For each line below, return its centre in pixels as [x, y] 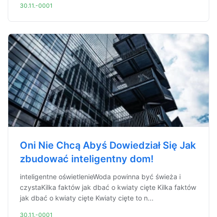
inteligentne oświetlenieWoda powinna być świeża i [100, 177]
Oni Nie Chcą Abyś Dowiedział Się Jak [108, 145]
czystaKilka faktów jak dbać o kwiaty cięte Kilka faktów [108, 187]
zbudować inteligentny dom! [87, 159]
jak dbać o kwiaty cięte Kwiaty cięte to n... [87, 198]
